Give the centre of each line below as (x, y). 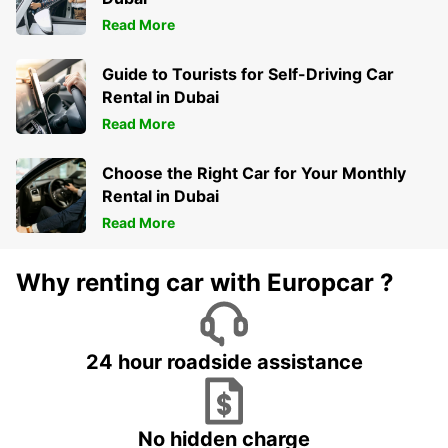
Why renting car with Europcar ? (205, 283)
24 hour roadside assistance (224, 362)
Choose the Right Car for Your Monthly (254, 173)
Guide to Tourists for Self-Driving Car (248, 74)
